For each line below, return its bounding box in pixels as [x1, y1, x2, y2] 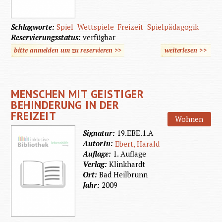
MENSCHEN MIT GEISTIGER [11, 86, 144, 101]
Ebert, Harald [115, 138, 160, 149]
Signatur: [83, 127, 117, 138]
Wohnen [175, 114, 204, 124]
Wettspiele [77, 22, 114, 32]
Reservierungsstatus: [11, 32, 83, 43]
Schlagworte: [11, 22, 57, 32]
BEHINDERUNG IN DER [11, 97, 119, 112]
